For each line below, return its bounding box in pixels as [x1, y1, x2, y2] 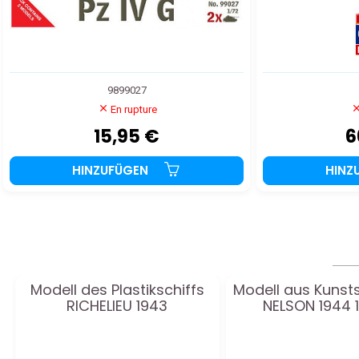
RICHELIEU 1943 [67, 296, 168, 317]
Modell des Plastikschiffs [30, 280, 204, 301]
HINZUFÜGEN [72, 162, 152, 179]
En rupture [111, 103, 158, 116]
